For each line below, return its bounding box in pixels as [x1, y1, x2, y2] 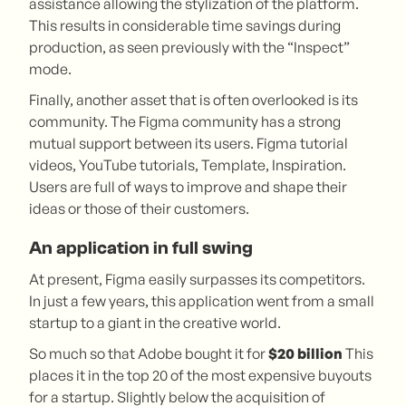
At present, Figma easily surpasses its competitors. [29, 269, 365, 288]
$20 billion [268, 343, 345, 362]
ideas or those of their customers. [29, 198, 249, 217]
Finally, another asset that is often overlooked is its [29, 90, 358, 109]
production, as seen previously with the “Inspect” [29, 37, 350, 56]
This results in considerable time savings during [29, 15, 341, 34]
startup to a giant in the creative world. [29, 313, 281, 332]
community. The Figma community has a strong [29, 111, 341, 130]
